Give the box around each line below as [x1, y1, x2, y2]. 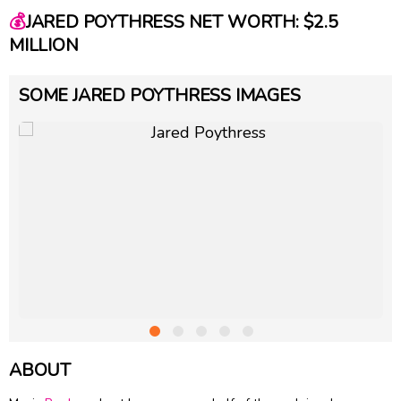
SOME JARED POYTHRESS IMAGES [19, 82, 301, 107]
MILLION [9, 33, 79, 58]
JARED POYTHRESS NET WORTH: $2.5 [25, 10, 338, 35]
